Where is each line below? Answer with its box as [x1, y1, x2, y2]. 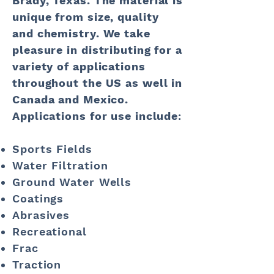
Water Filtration [12, 159, 108, 172]
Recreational [12, 225, 87, 238]
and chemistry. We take [12, 27, 150, 40]
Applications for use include [12, 109, 179, 122]
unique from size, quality [12, 10, 159, 23]
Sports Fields [12, 143, 92, 155]
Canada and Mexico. [12, 93, 129, 106]
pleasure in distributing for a [12, 43, 182, 56]
